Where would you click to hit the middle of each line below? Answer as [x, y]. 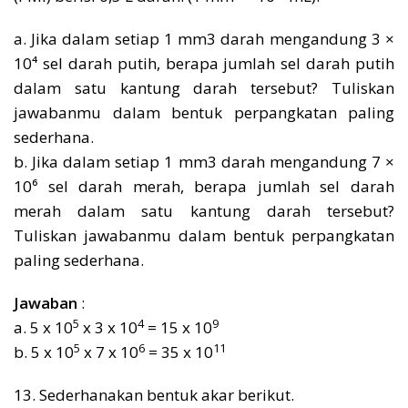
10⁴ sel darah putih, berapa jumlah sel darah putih [204, 63]
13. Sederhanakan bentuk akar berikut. [154, 395]
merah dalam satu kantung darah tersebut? [204, 211]
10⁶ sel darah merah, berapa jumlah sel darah [204, 186]
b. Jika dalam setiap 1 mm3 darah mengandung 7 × [204, 162]
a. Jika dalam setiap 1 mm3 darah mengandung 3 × [204, 39]
